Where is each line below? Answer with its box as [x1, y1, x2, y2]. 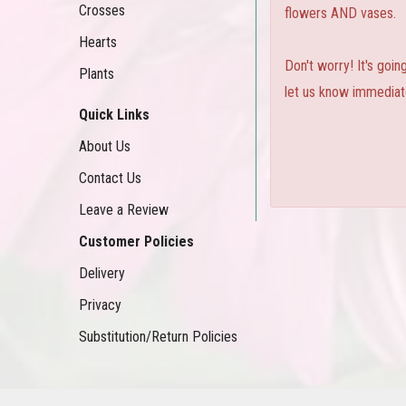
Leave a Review [79, 201, 169, 218]
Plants [79, 65, 114, 82]
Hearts [79, 34, 117, 51]
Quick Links [79, 106, 150, 123]
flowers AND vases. [285, 5, 396, 23]
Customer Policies [79, 233, 194, 250]
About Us [79, 138, 130, 155]
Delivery [79, 265, 125, 282]
